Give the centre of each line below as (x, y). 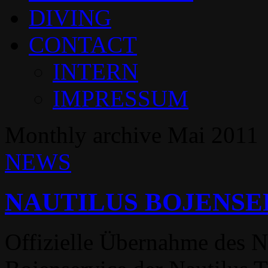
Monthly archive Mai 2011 (132, 135)
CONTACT (83, 45)
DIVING (70, 18)
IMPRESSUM (121, 99)
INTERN (95, 72)
